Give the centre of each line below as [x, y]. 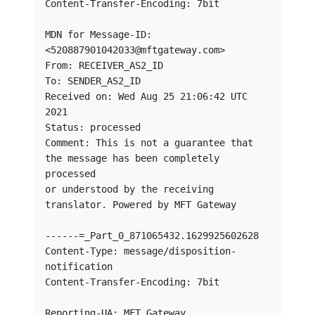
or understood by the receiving [129, 189]
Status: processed [93, 127]
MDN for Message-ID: [98, 34]
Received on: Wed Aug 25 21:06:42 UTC [146, 96]
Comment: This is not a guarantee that [149, 143]
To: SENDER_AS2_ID [93, 81]
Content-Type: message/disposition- [141, 251]
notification [79, 266]
